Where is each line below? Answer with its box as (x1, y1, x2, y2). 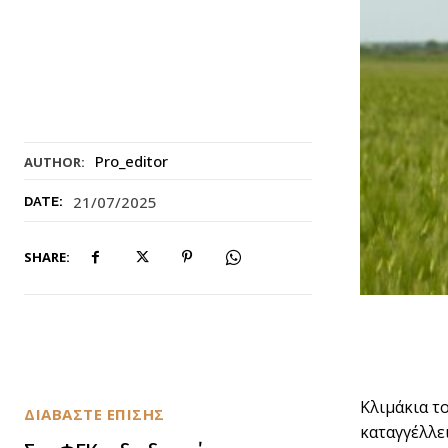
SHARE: (24, 247, 70, 266)
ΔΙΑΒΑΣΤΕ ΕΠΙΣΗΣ (24, 404, 165, 425)
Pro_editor (95, 151, 168, 172)
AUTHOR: (24, 153, 85, 172)
